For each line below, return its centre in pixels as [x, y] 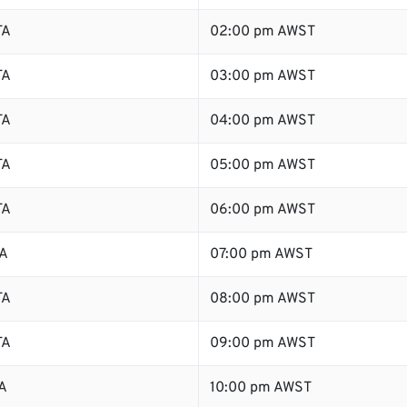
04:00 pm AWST [263, 121]
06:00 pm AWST [263, 210]
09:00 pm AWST [263, 343]
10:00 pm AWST [261, 388]
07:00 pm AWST [261, 254]
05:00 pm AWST [263, 165]
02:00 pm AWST [263, 32]
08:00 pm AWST [263, 299]
